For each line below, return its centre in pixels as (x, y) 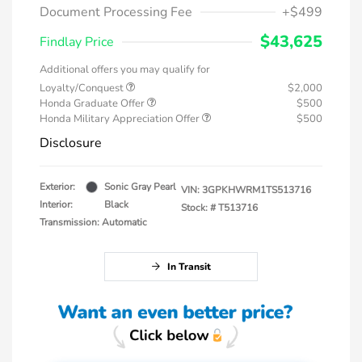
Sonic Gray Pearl (140, 187)
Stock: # (198, 208)
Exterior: (57, 187)
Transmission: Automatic (93, 223)
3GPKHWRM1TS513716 (257, 190)
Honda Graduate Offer (93, 104)
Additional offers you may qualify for (125, 70)
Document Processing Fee (116, 13)
